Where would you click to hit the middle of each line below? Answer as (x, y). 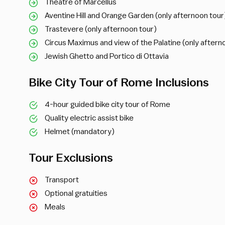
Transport (62, 180)
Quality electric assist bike (89, 118)
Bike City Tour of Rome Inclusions (119, 83)
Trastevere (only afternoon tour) (101, 29)
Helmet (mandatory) (80, 131)
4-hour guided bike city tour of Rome (108, 104)
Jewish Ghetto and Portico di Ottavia (107, 56)
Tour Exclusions (71, 158)
